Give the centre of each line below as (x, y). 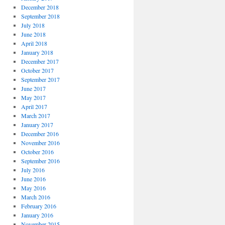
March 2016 (35, 197)
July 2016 (33, 170)
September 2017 (40, 79)
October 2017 (37, 70)
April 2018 (34, 43)
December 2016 (40, 134)
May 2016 (33, 188)
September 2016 (40, 161)
